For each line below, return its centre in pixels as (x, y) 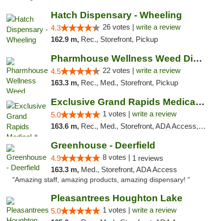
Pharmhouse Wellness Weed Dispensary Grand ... (197, 58)
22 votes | (119, 70)
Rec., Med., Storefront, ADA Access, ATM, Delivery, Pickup (139, 126)
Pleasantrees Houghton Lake (116, 198)
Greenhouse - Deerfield (103, 145)
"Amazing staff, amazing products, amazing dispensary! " (101, 180)
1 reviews (147, 158)
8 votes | (117, 157)
